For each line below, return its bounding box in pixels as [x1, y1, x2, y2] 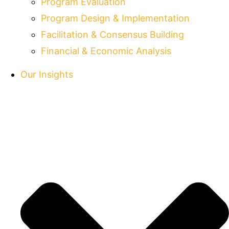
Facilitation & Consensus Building [41, 29, 184, 40]
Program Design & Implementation [41, 12, 190, 24]
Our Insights [20, 69, 73, 80]
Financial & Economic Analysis [41, 45, 171, 56]
